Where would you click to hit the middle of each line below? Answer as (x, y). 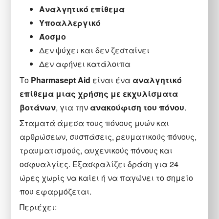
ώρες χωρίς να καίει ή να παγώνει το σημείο (107, 178)
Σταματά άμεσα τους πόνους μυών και (95, 123)
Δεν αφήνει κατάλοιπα (85, 64)
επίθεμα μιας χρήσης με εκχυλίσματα (99, 94)
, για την (73, 108)
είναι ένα (112, 80)
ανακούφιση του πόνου (137, 108)
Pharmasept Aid (61, 80)
